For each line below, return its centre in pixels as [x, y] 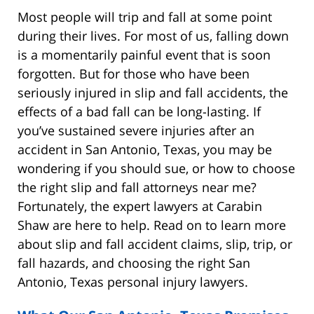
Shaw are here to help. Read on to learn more [152, 225]
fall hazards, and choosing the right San [134, 262]
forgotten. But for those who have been [134, 73]
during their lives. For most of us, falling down [153, 35]
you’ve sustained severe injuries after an [136, 130]
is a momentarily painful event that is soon [144, 54]
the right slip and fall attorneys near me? [137, 187]
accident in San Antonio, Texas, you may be [145, 149]
